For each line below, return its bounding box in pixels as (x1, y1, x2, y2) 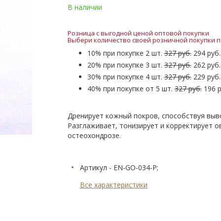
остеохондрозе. (67, 131, 121, 140)
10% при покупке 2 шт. (87, 48, 164, 58)
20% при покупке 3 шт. (87, 60, 164, 70)
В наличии (67, 2, 102, 12)
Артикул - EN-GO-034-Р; (79, 163, 158, 172)
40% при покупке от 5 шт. (87, 84, 175, 93)
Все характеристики (79, 180, 147, 189)
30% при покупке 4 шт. (87, 72, 164, 81)
